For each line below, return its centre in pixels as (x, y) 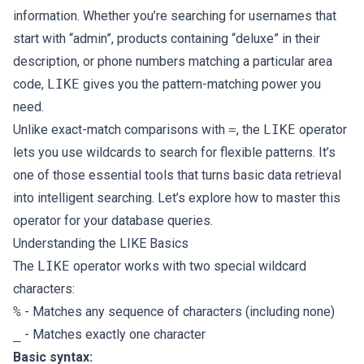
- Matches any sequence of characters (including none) (178, 312)
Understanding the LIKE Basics (101, 243)
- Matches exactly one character (113, 334)
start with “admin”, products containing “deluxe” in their (167, 39)
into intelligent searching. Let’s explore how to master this (177, 198)
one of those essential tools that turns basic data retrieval (177, 175)
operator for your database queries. (113, 221)
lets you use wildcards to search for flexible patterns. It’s (174, 152)
